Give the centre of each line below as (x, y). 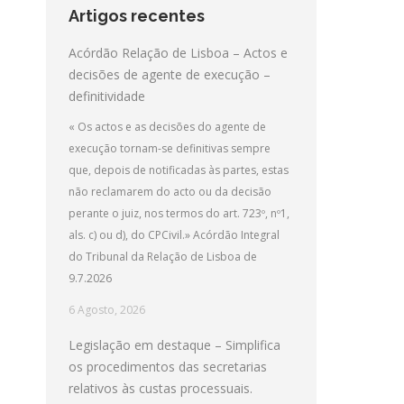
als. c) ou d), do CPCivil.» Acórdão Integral (174, 235)
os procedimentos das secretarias (168, 367)
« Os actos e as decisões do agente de (167, 127)
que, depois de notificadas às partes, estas (179, 170)
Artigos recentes (137, 16)
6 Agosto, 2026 (107, 310)
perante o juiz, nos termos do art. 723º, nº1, (179, 213)
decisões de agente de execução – (170, 74)
